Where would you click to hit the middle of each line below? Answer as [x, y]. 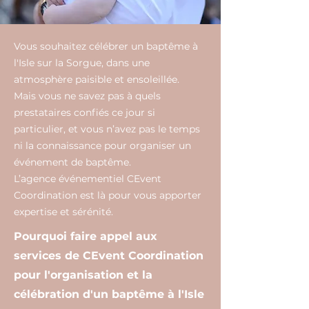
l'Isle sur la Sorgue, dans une [82, 63]
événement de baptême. [72, 162]
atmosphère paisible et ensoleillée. [97, 79]
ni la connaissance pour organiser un [102, 146]
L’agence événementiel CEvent [88, 179]
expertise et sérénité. [63, 212]
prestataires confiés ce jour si [84, 112]
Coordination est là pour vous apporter [108, 195]
